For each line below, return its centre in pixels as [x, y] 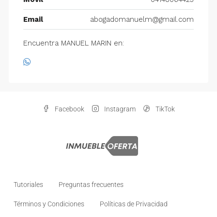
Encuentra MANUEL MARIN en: [73, 43]
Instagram [119, 109]
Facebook [69, 109]
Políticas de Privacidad [134, 204]
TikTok [164, 109]
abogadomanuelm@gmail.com [142, 20]
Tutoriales [28, 185]
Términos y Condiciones [49, 204]
